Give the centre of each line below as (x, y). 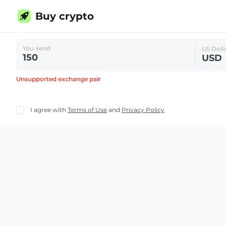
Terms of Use (87, 110)
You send (37, 48)
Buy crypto (65, 16)
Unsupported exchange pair (59, 79)
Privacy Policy (143, 110)
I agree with (48, 110)
